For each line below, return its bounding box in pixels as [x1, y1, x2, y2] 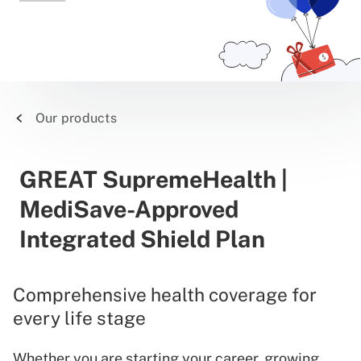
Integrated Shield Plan [19, 225, 265, 252]
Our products [35, 110, 117, 126]
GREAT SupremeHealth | [19, 165, 288, 193]
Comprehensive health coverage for [13, 283, 317, 305]
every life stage [13, 306, 146, 329]
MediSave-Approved [19, 195, 239, 222]
